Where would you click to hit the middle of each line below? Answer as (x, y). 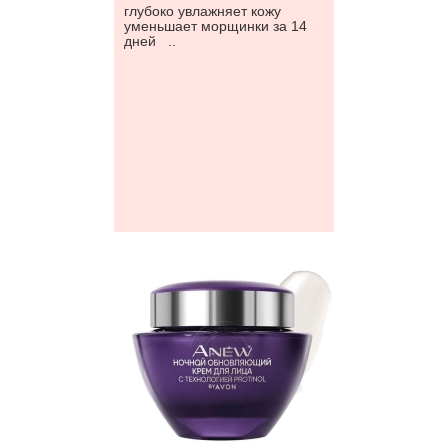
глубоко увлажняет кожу (202, 11)
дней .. (150, 41)
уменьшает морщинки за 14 (215, 26)
